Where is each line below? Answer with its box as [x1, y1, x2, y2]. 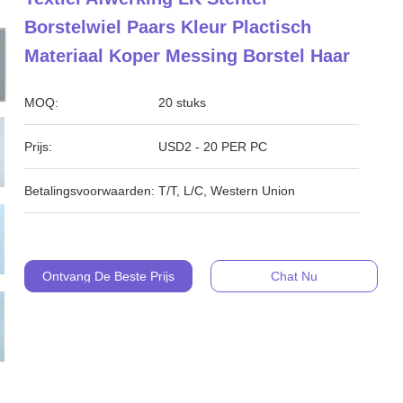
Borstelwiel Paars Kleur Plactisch [24, 17, 312, 37]
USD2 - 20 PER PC [158, 139, 268, 154]
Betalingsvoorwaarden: [24, 184, 156, 198]
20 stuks [158, 95, 207, 110]
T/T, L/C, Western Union [158, 184, 296, 198]
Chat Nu [270, 269, 318, 283]
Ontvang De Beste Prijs [41, 269, 175, 283]
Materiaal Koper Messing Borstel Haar [24, 46, 351, 66]
